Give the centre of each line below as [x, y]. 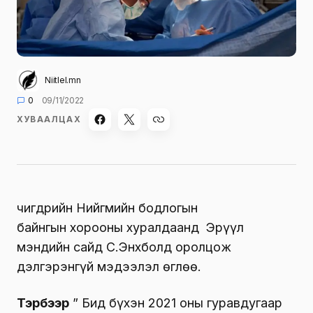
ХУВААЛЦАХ [49, 119]
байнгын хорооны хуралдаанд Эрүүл [130, 227]
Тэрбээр [43, 303]
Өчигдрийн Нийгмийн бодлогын [107, 208]
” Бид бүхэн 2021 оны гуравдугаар [176, 303]
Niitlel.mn [63, 80]
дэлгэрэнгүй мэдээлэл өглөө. [109, 266]
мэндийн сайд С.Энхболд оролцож [124, 247]
